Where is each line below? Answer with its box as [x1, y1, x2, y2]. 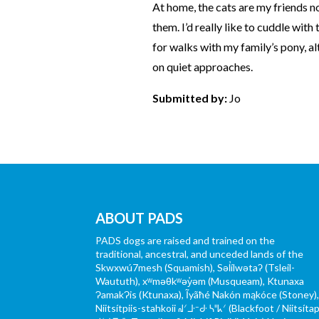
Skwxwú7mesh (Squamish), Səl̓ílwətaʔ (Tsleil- [95, 261, 296, 274]
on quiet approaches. [152, 59, 253, 73]
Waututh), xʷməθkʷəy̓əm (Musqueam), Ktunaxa [95, 275, 305, 288]
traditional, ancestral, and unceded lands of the [95, 248, 304, 261]
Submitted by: [152, 90, 229, 105]
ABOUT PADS [95, 209, 184, 227]
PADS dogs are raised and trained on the [95, 234, 276, 247]
